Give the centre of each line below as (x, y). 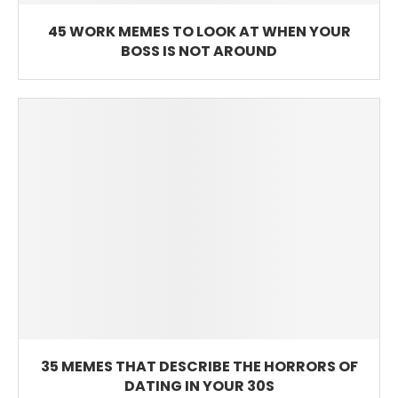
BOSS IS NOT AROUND (199, 52)
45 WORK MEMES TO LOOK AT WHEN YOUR (199, 32)
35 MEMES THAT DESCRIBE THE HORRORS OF (199, 366)
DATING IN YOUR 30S (199, 386)
